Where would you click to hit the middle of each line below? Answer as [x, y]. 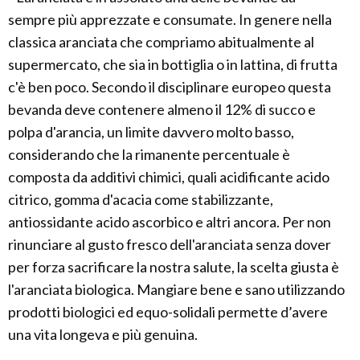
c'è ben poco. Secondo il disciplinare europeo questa [170, 87]
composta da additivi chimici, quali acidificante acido [169, 177]
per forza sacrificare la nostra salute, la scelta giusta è [174, 267]
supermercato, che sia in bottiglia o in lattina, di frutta [173, 64]
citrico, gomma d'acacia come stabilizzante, [141, 199]
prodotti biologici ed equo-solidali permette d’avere [168, 312]
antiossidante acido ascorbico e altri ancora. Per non [170, 222]
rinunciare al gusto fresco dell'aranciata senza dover [170, 244]
